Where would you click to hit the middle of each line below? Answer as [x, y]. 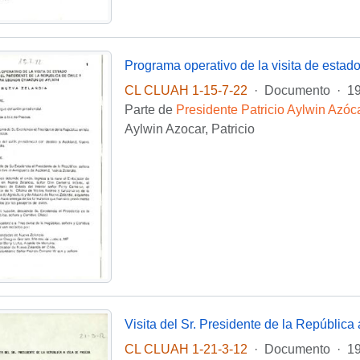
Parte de [150, 109]
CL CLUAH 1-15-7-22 [186, 90]
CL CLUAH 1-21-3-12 [186, 349]
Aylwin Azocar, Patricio [189, 129]
